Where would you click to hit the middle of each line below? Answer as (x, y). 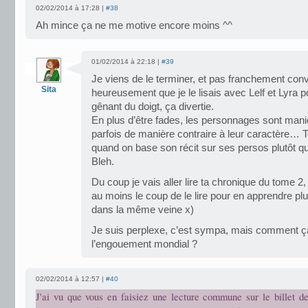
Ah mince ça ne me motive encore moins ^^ (134, 25)
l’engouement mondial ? (144, 244)
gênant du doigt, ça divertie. (153, 107)
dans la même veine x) (143, 210)
